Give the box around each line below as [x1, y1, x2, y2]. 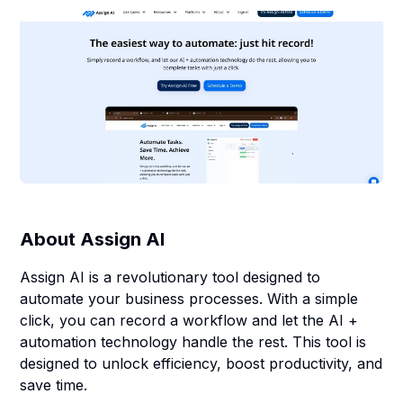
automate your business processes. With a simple [20, 290, 359, 308]
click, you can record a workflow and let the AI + [20, 311, 359, 329]
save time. [20, 376, 88, 394]
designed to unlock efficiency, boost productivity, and [20, 354, 383, 372]
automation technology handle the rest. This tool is [20, 333, 367, 351]
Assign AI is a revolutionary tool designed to [20, 268, 321, 286]
